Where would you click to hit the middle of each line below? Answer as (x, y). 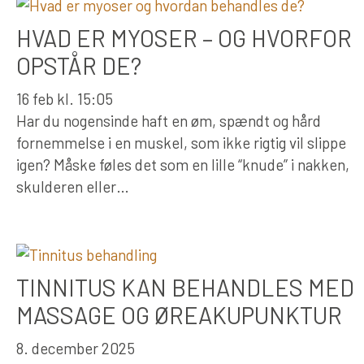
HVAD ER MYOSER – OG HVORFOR (184, 37)
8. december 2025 (76, 348)
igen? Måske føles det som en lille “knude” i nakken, (183, 164)
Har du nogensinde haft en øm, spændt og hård (169, 120)
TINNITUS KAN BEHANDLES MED (185, 287)
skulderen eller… (73, 186)
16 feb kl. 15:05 (65, 98)
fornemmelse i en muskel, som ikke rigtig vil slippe (181, 142)
